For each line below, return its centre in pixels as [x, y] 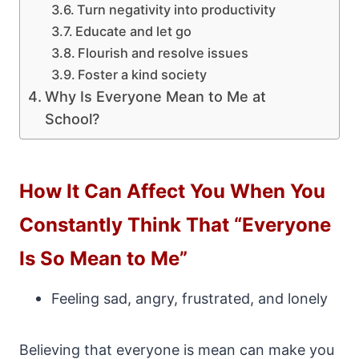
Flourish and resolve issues [163, 53]
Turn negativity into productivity [176, 10]
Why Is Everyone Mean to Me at [155, 97]
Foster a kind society [142, 75]
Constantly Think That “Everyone [175, 225]
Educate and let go [133, 31]
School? [72, 119]
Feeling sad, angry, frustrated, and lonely [190, 298]
